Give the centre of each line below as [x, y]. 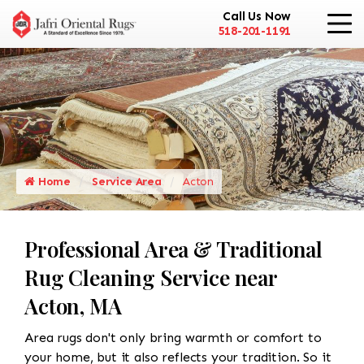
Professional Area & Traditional [174, 249]
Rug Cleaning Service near [151, 277]
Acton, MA [73, 305]
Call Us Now [257, 17]
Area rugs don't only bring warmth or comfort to [173, 337]
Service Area [126, 181]
